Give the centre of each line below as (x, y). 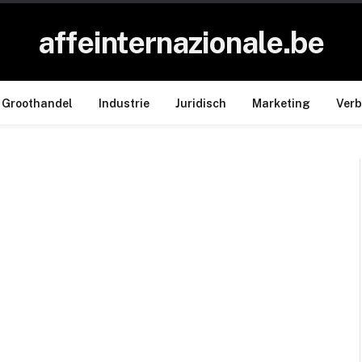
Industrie (124, 103)
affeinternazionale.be (181, 42)
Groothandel (37, 103)
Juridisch (201, 103)
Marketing (281, 103)
